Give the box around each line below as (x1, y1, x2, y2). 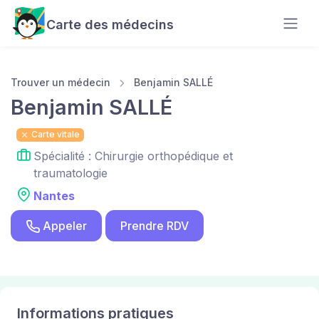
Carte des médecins (46, 17, 174, 32)
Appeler (43, 219, 87, 234)
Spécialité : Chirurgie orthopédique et (33, 149, 233, 164)
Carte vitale (29, 129, 80, 140)
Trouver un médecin (11, 76, 110, 88)
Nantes (33, 189, 75, 204)
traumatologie (33, 166, 108, 181)
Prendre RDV (120, 219, 189, 234)
